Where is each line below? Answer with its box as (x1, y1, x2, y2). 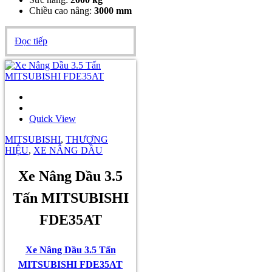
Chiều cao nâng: (29, 5, 94, 16)
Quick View (29, 113, 76, 124)
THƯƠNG (66, 134, 108, 144)
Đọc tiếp (15, 35, 47, 46)
